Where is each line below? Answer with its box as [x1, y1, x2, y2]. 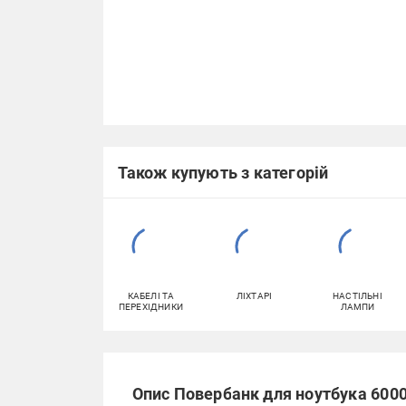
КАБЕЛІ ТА [127, 291, 175, 301]
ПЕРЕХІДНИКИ [118, 302, 184, 312]
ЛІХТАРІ [236, 291, 273, 301]
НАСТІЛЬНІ [333, 291, 382, 301]
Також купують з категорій [117, 162, 329, 182]
